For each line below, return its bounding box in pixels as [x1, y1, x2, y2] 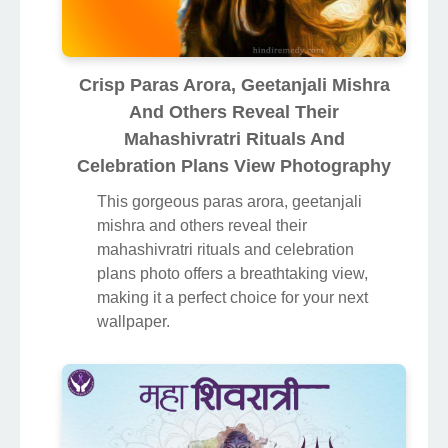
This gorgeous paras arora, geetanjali [97, 193, 362, 211]
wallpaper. [97, 313, 170, 331]
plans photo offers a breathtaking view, [97, 265, 368, 283]
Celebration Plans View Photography [77, 156, 391, 177]
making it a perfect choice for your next [97, 289, 368, 307]
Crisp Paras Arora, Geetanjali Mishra [78, 75, 390, 96]
